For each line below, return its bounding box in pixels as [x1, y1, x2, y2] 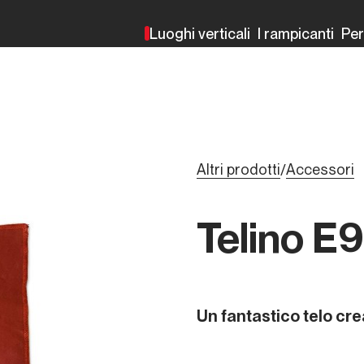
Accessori [286, 161, 354, 178]
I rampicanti [258, 24, 334, 42]
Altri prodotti [197, 161, 280, 178]
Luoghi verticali [149, 24, 250, 42]
